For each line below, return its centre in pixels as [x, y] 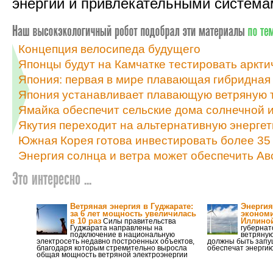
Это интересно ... [52, 180]
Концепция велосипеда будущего [109, 49]
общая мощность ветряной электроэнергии [112, 255]
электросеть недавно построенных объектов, [115, 241]
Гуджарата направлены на [116, 228]
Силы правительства [139, 221]
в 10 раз [86, 221]
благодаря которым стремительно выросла [112, 248]
